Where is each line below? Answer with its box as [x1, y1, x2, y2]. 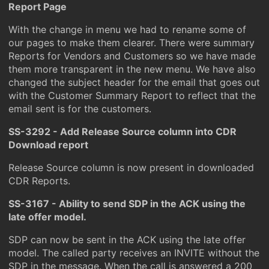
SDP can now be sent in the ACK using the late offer [8, 234, 246, 246]
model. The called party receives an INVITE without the [8, 247, 259, 259]
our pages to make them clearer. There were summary [8, 37, 255, 49]
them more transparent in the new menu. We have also [8, 63, 256, 75]
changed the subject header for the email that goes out [8, 76, 260, 88]
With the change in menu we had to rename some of [8, 23, 246, 35]
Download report [8, 139, 88, 151]
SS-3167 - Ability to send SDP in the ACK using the [8, 198, 246, 210]
